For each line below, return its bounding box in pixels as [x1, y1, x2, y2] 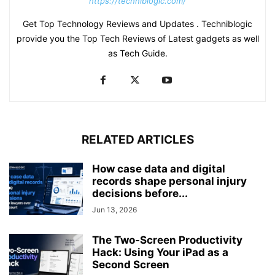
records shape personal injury [92, 175, 247, 188]
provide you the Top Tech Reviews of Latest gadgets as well [16, 33, 259, 44]
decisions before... [92, 187, 188, 200]
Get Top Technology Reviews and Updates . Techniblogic [23, 18, 252, 29]
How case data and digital [92, 163, 225, 176]
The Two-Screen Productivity [92, 234, 242, 247]
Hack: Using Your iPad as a [92, 246, 228, 259]
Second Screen [92, 258, 169, 271]
